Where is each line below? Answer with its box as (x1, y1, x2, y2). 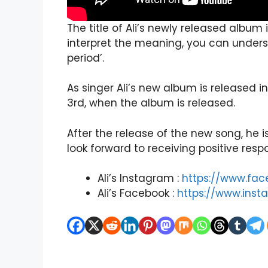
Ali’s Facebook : (98, 186, 177, 201)
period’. (67, 50, 104, 65)
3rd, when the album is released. (67, 96, 235, 111)
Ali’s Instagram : (98, 171, 182, 186)
